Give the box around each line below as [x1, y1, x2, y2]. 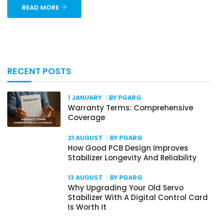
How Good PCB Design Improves [68, 143, 188, 153]
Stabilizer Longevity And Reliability [68, 153, 197, 163]
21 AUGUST [68, 133, 103, 142]
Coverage [68, 112, 105, 123]
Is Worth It [68, 202, 107, 212]
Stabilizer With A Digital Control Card [68, 192, 208, 202]
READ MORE [22, 3, 61, 12]
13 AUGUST [68, 173, 103, 182]
